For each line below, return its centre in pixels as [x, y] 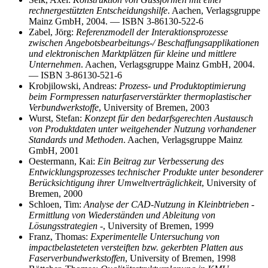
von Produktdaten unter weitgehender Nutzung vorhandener [142, 129]
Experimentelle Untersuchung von [155, 237]
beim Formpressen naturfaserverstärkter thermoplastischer [140, 97]
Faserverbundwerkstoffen [77, 258]
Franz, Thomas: [60, 237]
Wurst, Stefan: [57, 118]
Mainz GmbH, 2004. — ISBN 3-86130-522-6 [116, 22]
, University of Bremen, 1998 [180, 258]
